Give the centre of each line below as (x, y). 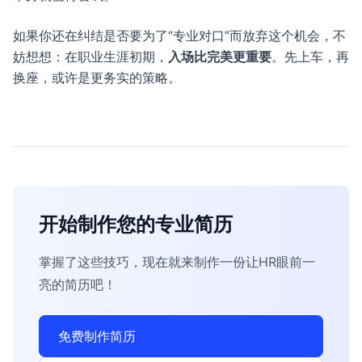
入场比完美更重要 (220, 57)
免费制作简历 (97, 336)
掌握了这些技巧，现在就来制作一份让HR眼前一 (177, 262)
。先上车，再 (310, 57)
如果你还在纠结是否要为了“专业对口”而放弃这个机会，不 (179, 36)
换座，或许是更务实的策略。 (97, 78)
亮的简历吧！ (78, 284)
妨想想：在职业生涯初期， (90, 57)
